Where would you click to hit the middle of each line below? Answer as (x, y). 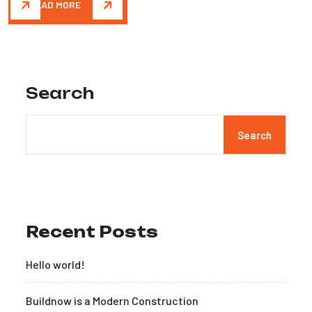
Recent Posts (92, 232)
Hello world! (55, 264)
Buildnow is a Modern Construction (112, 301)
